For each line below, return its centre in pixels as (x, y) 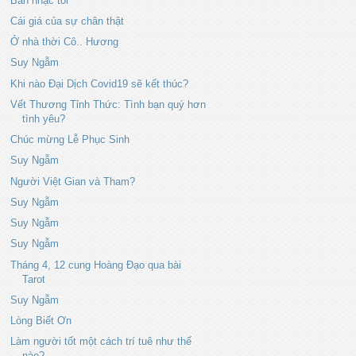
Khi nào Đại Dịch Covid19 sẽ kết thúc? (100, 83)
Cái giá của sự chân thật (68, 21)
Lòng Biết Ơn (41, 321)
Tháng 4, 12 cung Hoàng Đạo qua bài (96, 265)
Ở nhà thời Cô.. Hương (65, 42)
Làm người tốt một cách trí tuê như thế (101, 342)
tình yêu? (44, 118)
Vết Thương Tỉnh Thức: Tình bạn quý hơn (108, 104)
